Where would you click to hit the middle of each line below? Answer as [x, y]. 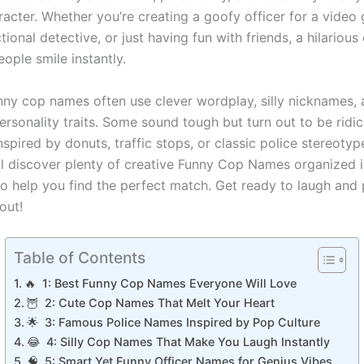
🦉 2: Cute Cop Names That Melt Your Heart [150, 303]
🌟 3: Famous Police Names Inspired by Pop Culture [173, 323]
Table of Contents [80, 258]
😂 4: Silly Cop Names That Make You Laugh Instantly [178, 342]
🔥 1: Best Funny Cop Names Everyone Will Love [160, 284]
